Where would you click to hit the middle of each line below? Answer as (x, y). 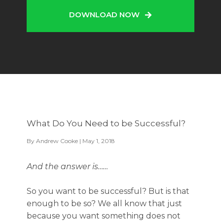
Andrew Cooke (57, 141)
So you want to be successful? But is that (108, 191)
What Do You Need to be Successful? (106, 123)
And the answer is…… (67, 166)
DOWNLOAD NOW (104, 15)
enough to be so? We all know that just (104, 203)
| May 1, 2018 (96, 141)
